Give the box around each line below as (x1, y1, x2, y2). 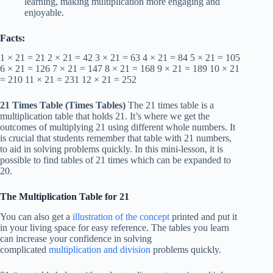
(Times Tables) (65, 100, 128, 111)
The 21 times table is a (128, 100, 214, 111)
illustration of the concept (73, 211, 169, 222)
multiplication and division (49, 244, 151, 255)
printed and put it (169, 211, 237, 222)
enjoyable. (24, 7, 64, 18)
